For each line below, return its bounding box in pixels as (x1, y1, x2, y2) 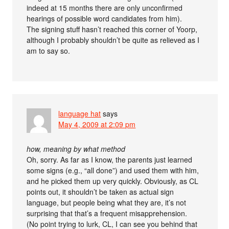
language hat (58, 108, 101, 119)
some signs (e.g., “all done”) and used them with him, (27, 165, 199, 175)
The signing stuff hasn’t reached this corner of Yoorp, (27, 24, 198, 34)
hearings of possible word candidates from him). (27, 13, 182, 24)
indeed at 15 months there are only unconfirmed (27, 2, 183, 13)
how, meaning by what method (27, 143, 126, 154)
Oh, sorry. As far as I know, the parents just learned (27, 154, 193, 165)
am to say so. (27, 45, 71, 56)
